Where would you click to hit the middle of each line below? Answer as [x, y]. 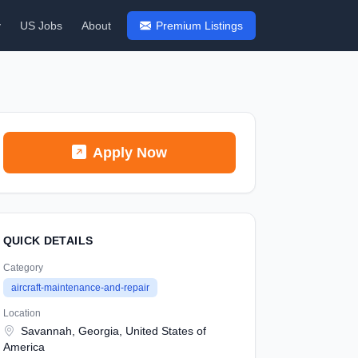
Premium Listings [199, 26]
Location [22, 313]
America [24, 347]
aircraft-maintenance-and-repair [80, 288]
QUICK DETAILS [48, 241]
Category [23, 268]
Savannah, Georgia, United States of [111, 331]
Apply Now [129, 153]
